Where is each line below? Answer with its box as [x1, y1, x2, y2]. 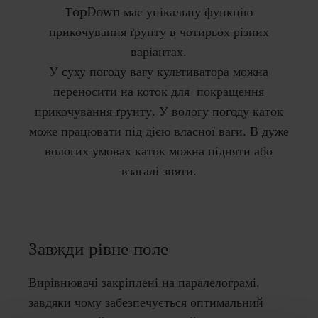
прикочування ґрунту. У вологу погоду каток [34, 103, 283, 119]
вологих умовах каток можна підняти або [45, 143, 273, 159]
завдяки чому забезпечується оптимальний [28, 295, 263, 311]
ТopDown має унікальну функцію [65, 4, 253, 20]
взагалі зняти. [121, 163, 197, 179]
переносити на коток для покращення [53, 83, 265, 99]
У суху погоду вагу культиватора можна [49, 63, 269, 79]
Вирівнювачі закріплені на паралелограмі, [28, 275, 260, 291]
